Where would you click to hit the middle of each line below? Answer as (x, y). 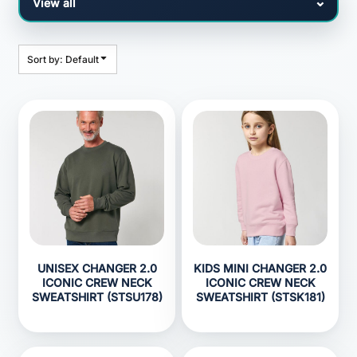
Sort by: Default (63, 59)
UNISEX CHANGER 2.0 (97, 268)
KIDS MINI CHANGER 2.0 (260, 268)
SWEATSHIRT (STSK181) (260, 297)
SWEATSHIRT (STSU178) (97, 297)
